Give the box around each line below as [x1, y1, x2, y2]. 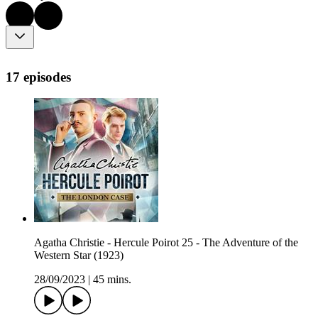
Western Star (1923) [34, 249, 124, 262]
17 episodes [6, 69, 71, 84]
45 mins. [93, 273, 131, 286]
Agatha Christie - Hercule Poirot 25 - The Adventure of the [34, 236, 298, 249]
